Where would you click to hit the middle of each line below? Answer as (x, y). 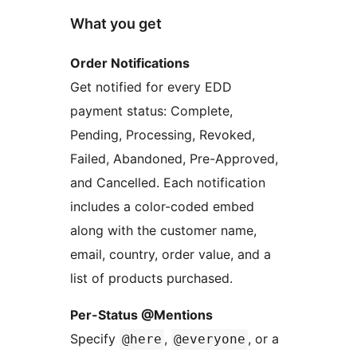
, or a (263, 339)
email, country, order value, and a (171, 255)
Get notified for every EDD (151, 87)
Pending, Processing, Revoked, (163, 135)
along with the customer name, (163, 231)
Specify (95, 339)
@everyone (210, 339)
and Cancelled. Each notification (168, 183)
